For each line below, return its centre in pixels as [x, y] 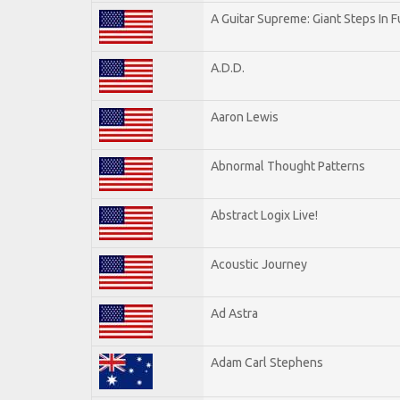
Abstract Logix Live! [264, 215]
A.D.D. [228, 67]
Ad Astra [234, 313]
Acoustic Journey [259, 264]
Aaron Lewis [245, 117]
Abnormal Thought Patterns [288, 166]
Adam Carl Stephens [267, 362]
